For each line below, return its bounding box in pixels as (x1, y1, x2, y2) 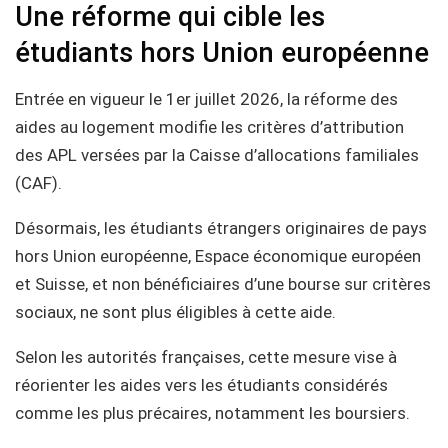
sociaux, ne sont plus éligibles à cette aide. (15, 302, 336, 322)
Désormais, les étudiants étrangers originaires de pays (15, 218, 427, 238)
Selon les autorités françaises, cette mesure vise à (15, 347, 397, 367)
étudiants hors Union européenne (15, 37, 429, 70)
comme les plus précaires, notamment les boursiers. (15, 403, 410, 423)
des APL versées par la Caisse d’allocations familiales (15, 145, 419, 165)
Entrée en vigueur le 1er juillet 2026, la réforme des (15, 89, 398, 109)
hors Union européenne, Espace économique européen (15, 246, 421, 266)
